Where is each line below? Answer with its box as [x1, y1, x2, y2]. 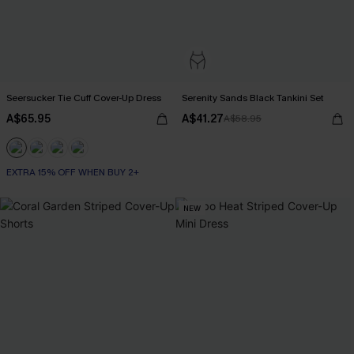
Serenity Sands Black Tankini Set [182, 92, 324, 104]
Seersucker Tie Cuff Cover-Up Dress [6, 92, 161, 104]
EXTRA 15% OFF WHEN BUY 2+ [6, 166, 139, 179]
